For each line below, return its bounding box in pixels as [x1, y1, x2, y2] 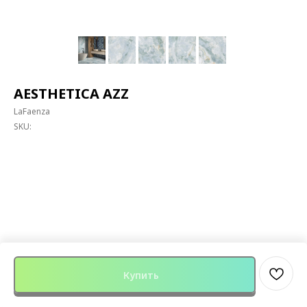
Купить [123, 268, 160, 282]
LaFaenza [14, 106, 50, 117]
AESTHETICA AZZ [14, 84, 129, 103]
